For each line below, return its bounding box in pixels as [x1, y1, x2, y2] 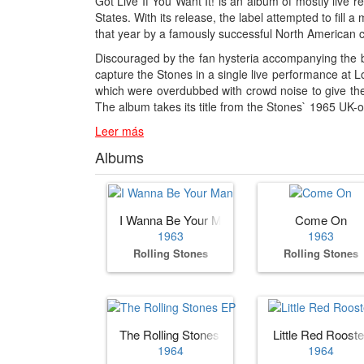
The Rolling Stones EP [119, 325, 239, 343]
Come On [294, 211, 347, 229]
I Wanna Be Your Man [119, 211, 235, 229]
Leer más [95, 123, 144, 140]
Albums [95, 146, 144, 168]
